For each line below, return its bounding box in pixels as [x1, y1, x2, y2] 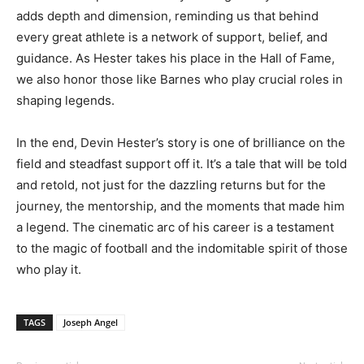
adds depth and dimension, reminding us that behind [16, 8, 318, 24]
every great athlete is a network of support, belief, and [16, 29, 327, 45]
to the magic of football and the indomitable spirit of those [16, 240, 348, 257]
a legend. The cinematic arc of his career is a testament [16, 219, 334, 236]
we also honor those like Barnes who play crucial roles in [16, 71, 343, 88]
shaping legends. [16, 93, 115, 109]
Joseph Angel [63, 316, 118, 329]
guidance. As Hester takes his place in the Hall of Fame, [16, 50, 335, 67]
